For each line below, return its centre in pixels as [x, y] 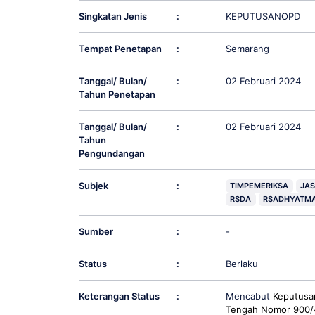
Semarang [247, 48]
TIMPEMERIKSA [259, 185]
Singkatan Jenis [112, 16]
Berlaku [242, 264]
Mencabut [249, 296]
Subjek [93, 185]
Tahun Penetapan [117, 94]
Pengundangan [111, 153]
